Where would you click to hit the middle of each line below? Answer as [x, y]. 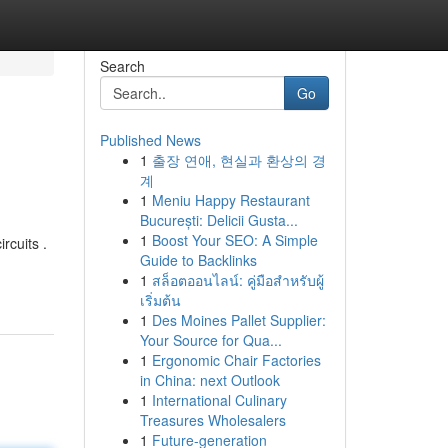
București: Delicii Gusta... [218, 220]
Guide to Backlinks [198, 260]
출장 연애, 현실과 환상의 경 [238, 160]
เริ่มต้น [160, 300]
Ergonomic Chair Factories [236, 360]
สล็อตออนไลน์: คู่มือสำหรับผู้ [237, 280]
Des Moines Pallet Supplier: [238, 320]
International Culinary [219, 400]
